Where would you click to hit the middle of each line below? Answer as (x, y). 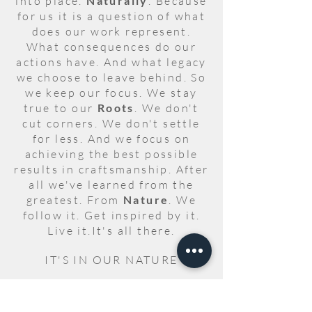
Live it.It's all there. (111, 231)
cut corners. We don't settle (111, 123)
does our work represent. (111, 31)
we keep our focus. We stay (111, 93)
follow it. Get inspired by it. (111, 215)
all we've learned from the (111, 185)
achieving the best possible (111, 154)
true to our (61, 108)
